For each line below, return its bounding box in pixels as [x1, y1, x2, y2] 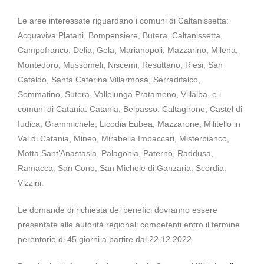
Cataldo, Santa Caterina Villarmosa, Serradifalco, [18, 74, 200, 84]
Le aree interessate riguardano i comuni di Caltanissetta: [18, 15, 229, 25]
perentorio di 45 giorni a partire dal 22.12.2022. [18, 234, 194, 244]
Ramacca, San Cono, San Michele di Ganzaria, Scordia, [18, 163, 226, 173]
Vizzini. [18, 177, 44, 187]
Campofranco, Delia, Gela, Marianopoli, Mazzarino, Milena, [18, 45, 238, 55]
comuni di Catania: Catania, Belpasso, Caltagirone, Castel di [18, 104, 242, 114]
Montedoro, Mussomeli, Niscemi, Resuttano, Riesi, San [18, 60, 223, 70]
